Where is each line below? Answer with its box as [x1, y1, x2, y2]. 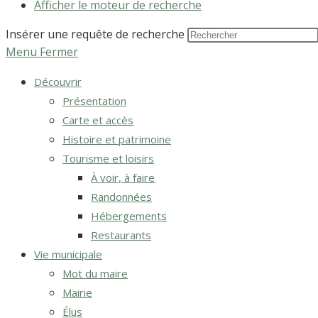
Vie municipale [34, 247, 102, 261]
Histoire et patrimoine [62, 132, 171, 146]
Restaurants [91, 228, 151, 242]
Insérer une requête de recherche [6, 26, 185, 42]
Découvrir [34, 75, 82, 89]
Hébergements [91, 209, 167, 223]
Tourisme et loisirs [62, 151, 154, 165]
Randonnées [91, 190, 152, 204]
